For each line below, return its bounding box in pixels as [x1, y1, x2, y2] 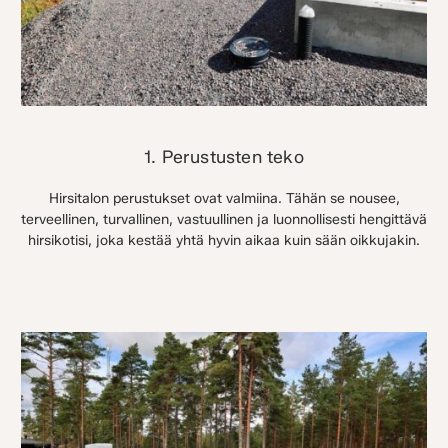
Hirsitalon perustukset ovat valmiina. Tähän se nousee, [48, 190, 400, 208]
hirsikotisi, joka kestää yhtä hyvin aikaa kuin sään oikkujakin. [28, 232, 420, 250]
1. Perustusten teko [144, 146, 304, 168]
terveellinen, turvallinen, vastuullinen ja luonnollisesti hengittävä [21, 211, 427, 229]
